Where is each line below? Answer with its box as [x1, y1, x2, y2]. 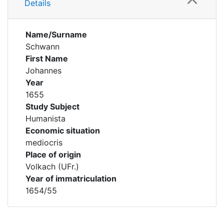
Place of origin [25, 149, 81, 159]
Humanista [25, 113, 65, 123]
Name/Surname [25, 29, 87, 39]
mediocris [25, 137, 62, 147]
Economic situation [25, 125, 100, 135]
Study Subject [25, 101, 79, 111]
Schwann [25, 41, 59, 51]
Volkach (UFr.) [25, 161, 79, 171]
